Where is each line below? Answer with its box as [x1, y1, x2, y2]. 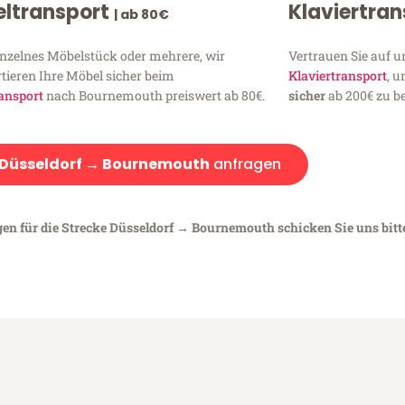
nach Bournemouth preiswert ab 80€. [43, 86, 266, 104]
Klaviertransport [287, 66, 387, 84]
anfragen [209, 153, 281, 174]
